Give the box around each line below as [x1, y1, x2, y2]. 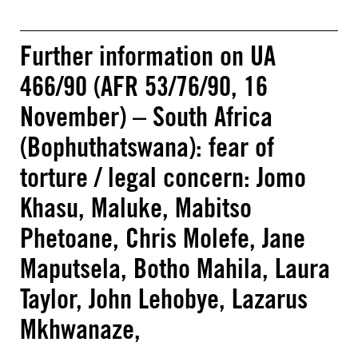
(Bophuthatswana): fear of [20, 130, 274, 163]
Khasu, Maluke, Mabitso [20, 191, 252, 224]
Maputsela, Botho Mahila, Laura [20, 252, 330, 284]
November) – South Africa [20, 100, 272, 133]
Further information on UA [20, 39, 276, 72]
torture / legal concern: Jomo [20, 161, 306, 193]
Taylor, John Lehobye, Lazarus [20, 282, 308, 315]
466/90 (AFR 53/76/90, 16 [20, 70, 268, 102]
